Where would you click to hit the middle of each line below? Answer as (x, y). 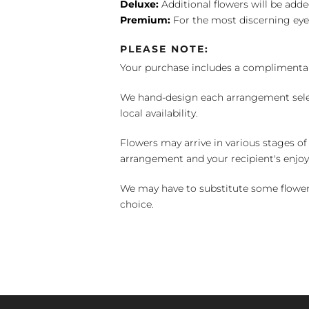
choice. (137, 204)
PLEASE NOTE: (165, 49)
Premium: (146, 20)
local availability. (159, 113)
